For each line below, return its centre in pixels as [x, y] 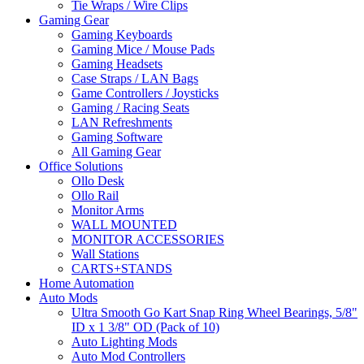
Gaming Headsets [117, 64]
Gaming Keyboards [122, 35]
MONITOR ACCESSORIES [148, 239]
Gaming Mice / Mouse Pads [143, 49]
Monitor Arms [108, 210]
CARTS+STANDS [122, 269]
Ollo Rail [95, 195]
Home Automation [87, 283]
